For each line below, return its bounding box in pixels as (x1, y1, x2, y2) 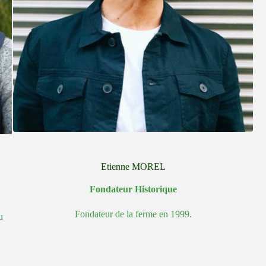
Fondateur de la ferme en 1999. (74, 209, 192, 220)
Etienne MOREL (100, 161, 166, 172)
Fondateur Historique (89, 184, 177, 195)
